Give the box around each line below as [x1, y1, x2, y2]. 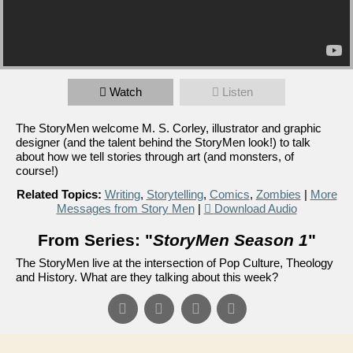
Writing [104, 187, 140, 201]
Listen [222, 84, 253, 98]
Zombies [255, 187, 301, 201]
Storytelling [146, 187, 203, 201]
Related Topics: [16, 187, 102, 201]
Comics [209, 187, 250, 201]
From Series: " [37, 230, 153, 249]
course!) [16, 163, 58, 177]
